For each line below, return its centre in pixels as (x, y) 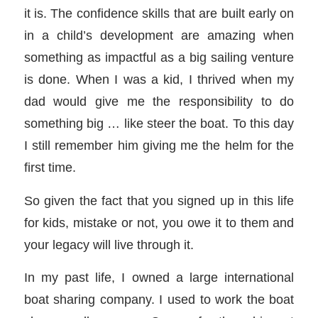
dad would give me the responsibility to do (159, 101)
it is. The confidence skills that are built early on (159, 13)
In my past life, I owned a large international (159, 278)
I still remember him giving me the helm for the (159, 145)
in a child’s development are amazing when (159, 35)
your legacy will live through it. (109, 244)
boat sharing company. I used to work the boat (159, 300)
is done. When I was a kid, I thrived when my (159, 79)
